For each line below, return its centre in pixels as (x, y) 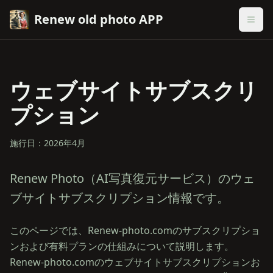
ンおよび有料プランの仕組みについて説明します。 (122, 246)
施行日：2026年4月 (48, 143)
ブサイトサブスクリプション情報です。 (119, 198)
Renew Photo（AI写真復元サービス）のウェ (132, 178)
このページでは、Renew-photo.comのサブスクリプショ (135, 230)
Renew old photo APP (99, 19)
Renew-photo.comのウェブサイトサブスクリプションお (135, 262)
